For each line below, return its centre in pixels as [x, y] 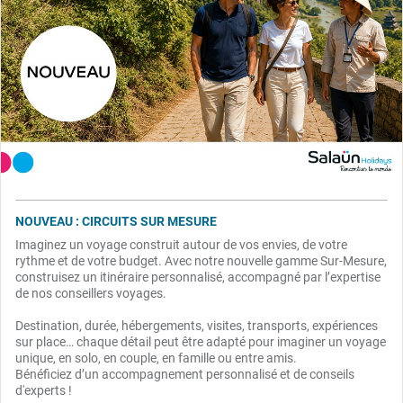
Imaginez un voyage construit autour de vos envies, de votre [181, 244]
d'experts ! [44, 390]
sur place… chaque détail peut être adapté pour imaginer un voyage [201, 341]
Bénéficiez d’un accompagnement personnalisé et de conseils [185, 374]
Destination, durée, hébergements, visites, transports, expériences [197, 325]
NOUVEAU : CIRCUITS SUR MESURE [116, 221]
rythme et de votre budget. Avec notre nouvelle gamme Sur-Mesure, [201, 260]
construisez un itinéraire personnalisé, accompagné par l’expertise [198, 277]
